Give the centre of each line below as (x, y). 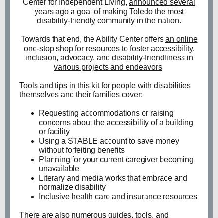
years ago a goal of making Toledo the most (109, 11)
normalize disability (72, 187)
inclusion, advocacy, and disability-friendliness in (109, 58)
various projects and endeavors (108, 67)
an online (181, 39)
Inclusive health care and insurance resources (118, 196)
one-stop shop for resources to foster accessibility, (109, 48)
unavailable (59, 169)
